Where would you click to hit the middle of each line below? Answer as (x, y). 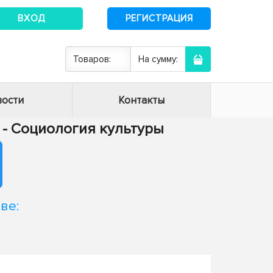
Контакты (141, 100)
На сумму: (158, 59)
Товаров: (92, 59)
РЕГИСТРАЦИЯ (159, 18)
